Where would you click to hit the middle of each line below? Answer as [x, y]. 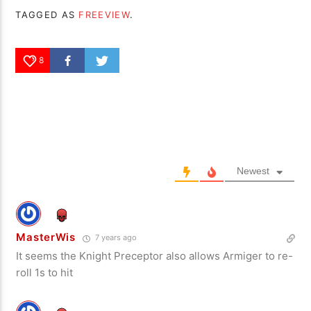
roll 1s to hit [45, 273]
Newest [253, 171]
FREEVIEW [104, 15]
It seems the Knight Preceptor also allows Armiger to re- [155, 256]
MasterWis [46, 237]
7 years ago [115, 238]
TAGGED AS [47, 15]
